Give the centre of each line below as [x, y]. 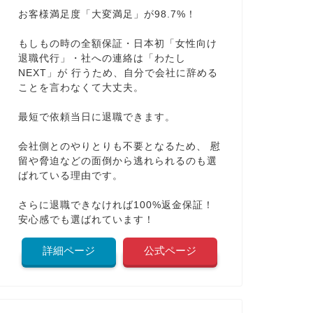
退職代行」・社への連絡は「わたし [102, 59]
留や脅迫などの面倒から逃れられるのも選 [117, 161]
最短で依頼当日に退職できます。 [96, 117]
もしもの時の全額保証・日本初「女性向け [117, 44]
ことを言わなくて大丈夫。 [81, 88]
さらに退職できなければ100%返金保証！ [116, 205]
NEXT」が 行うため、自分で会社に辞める [118, 73]
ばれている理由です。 [70, 176]
